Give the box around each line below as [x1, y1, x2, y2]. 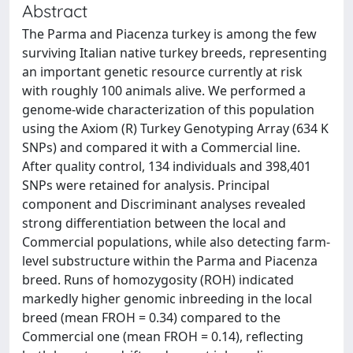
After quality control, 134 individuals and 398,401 [22, 157, 311, 175]
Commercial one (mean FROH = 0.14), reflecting [22, 327, 303, 345]
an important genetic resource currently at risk [22, 62, 303, 80]
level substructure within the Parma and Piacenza [22, 251, 318, 269]
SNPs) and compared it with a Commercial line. [22, 138, 300, 156]
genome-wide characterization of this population [22, 100, 314, 118]
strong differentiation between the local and [22, 214, 286, 232]
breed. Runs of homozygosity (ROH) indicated [22, 270, 294, 288]
